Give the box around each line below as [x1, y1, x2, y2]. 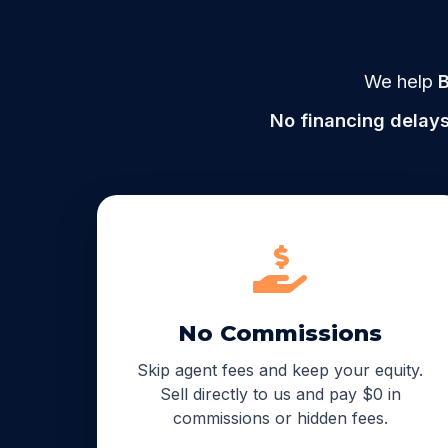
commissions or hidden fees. [172, 407, 388, 428]
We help [363, 69, 438, 92]
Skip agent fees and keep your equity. [137, 359, 424, 380]
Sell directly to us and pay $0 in [159, 383, 401, 404]
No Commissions [178, 318, 383, 347]
